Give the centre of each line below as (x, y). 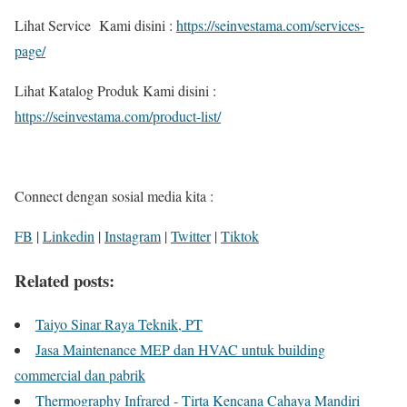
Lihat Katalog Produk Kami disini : (115, 91)
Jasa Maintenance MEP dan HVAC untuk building (180, 350)
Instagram (133, 236)
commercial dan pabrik (80, 375)
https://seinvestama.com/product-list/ (118, 116)
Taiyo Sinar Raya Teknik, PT (119, 324)
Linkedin (69, 236)
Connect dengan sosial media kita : (116, 196)
